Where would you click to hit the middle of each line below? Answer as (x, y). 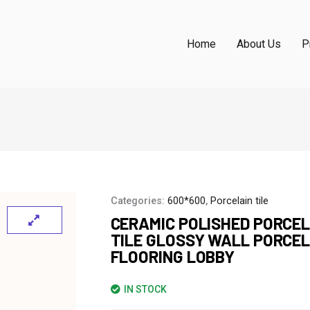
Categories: (139, 201)
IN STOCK (145, 289)
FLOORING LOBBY (173, 256)
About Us (258, 44)
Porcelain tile (239, 201)
